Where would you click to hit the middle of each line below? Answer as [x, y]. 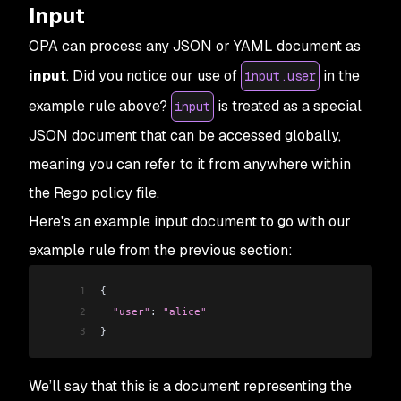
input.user [280, 77]
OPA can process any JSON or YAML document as [195, 47]
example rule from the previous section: [161, 251]
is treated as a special [288, 107]
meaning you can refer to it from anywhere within [190, 165]
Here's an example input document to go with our [190, 222]
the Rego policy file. [94, 193]
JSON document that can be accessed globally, [185, 136]
